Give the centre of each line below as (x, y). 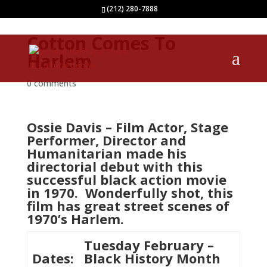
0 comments (51, 83)
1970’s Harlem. (75, 219)
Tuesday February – (149, 245)
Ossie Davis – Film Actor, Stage (127, 127)
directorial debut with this (114, 166)
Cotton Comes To (101, 43)
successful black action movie (126, 179)
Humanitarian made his (106, 153)
